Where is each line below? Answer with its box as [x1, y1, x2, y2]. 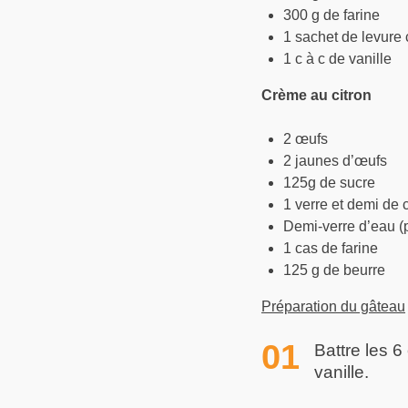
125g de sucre [283, 174, 375, 190]
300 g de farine [283, 6, 380, 23]
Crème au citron [261, 87, 375, 103]
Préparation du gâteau [261, 298, 405, 314]
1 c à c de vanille [283, 50, 392, 66]
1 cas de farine [283, 240, 378, 256]
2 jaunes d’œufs [283, 152, 387, 168]
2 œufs [283, 130, 328, 147]
